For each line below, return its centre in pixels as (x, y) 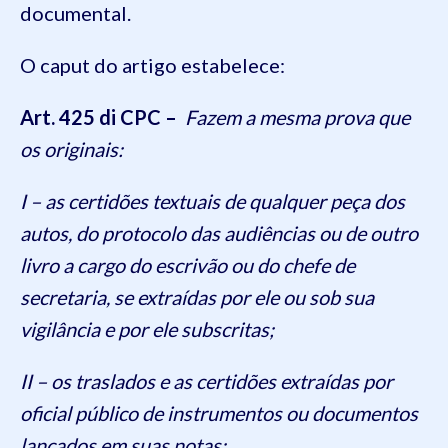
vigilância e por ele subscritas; (147, 329)
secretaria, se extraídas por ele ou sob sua (197, 297)
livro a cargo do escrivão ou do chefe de (187, 265)
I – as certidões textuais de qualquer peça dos (212, 201)
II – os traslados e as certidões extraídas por (206, 381)
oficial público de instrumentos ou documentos (219, 413)
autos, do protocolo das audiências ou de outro (219, 233)
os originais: (71, 149)
